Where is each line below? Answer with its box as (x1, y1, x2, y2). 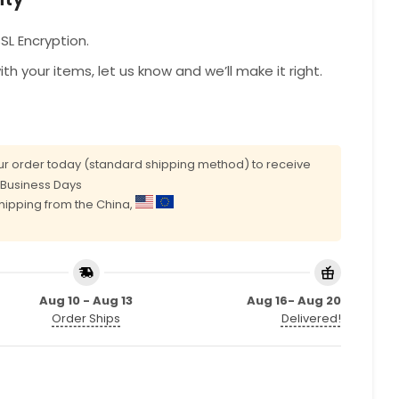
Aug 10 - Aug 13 (39, 291, 134, 309)
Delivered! (281, 309, 341, 327)
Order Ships (52, 309, 121, 327)
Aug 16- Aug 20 (246, 291, 341, 309)
